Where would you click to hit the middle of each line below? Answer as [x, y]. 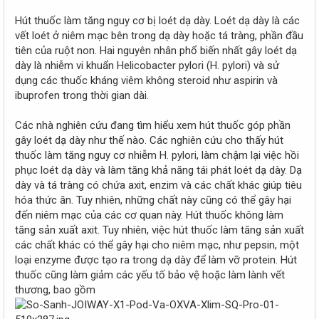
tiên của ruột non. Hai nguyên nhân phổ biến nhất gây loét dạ [156, 51]
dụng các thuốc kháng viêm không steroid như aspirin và [146, 81]
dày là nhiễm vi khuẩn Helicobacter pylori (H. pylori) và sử [147, 66]
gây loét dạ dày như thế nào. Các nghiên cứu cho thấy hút [149, 141]
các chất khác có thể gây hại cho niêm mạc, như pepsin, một [157, 245]
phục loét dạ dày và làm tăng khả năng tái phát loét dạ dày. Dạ [158, 171]
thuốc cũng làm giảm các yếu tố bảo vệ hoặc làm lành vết [150, 275]
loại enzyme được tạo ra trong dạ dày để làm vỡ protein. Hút [156, 260]
